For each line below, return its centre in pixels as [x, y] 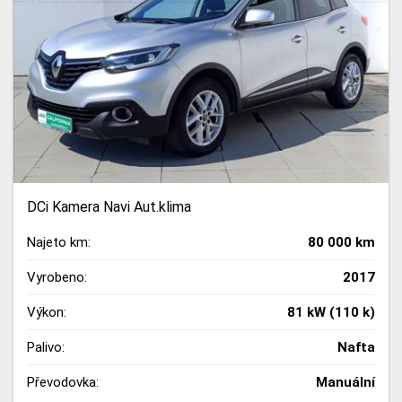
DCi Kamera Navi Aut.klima [109, 207]
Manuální [345, 383]
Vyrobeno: [57, 278]
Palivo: [46, 348]
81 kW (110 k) [331, 313]
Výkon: [47, 313]
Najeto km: [59, 243]
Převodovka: [63, 383]
